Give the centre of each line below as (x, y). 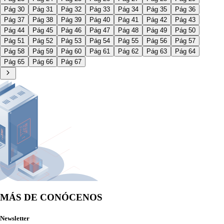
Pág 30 (14, 9)
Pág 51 (14, 40)
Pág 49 (157, 30)
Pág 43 (185, 19)
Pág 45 (43, 30)
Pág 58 (14, 51)
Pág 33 (100, 9)
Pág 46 (71, 30)
